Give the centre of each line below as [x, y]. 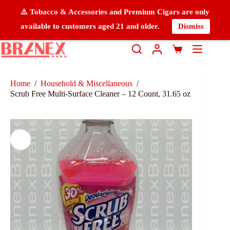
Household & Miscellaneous [87, 84]
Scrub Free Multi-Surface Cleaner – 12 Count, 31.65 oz [100, 93]
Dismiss [191, 26]
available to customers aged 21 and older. [91, 26]
